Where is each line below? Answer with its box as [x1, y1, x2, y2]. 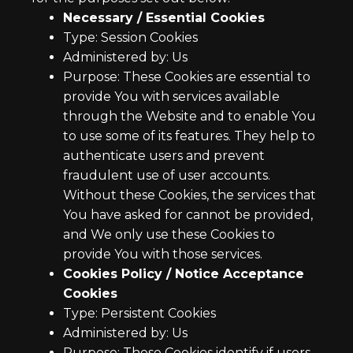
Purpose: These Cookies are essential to [63, 69, 310, 84]
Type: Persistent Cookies [63, 306, 216, 321]
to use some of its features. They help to [63, 128, 315, 143]
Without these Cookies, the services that [63, 188, 316, 203]
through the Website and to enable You [63, 109, 316, 124]
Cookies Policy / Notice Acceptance [63, 266, 304, 281]
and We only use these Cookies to [63, 227, 275, 242]
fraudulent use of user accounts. [63, 168, 270, 183]
